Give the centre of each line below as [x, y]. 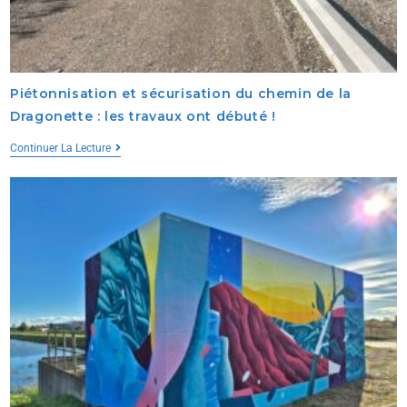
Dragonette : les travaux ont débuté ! [143, 117]
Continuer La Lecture [61, 149]
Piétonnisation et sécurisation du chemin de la [181, 94]
